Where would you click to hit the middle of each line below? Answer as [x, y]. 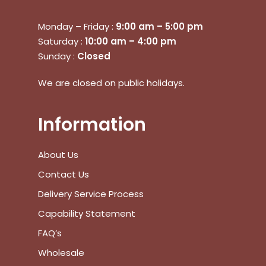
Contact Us [64, 174]
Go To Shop [163, 200]
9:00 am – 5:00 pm [159, 26]
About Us [58, 155]
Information [92, 125]
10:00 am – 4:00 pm [131, 41]
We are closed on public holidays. [111, 83]
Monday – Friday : [77, 26]
